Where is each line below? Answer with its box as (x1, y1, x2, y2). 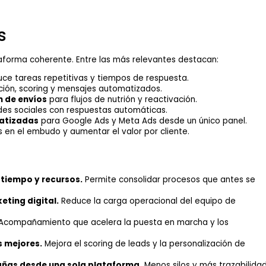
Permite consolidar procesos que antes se (82, 173, 255, 185)
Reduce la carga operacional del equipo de (58, 195, 236, 207)
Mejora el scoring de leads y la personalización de (42, 237, 245, 249)
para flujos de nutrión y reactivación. (46, 94, 197, 106)
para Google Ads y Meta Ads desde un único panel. (38, 115, 247, 127)
